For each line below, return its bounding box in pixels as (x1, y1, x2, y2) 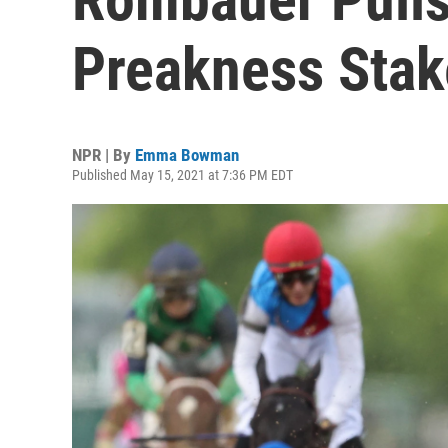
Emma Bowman (135, 145, 239, 165)
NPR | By (72, 145, 135, 165)
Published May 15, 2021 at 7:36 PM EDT (72, 167, 293, 183)
